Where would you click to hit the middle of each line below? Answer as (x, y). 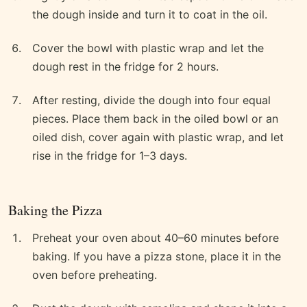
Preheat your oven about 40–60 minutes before (156, 238)
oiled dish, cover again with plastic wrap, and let (158, 137)
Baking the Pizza (55, 210)
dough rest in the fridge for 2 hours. (125, 67)
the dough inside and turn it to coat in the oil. (150, 15)
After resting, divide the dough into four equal (151, 100)
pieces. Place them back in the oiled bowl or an (155, 119)
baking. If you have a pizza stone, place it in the (157, 257)
